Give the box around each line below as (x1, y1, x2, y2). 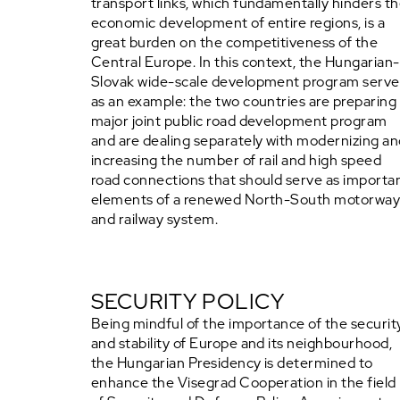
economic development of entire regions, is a (91, 13, 386, 32)
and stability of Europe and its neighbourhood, (91, 334, 393, 353)
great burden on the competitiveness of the (91, 33, 379, 52)
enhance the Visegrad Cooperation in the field (91, 373, 396, 392)
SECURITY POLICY (91, 287, 285, 315)
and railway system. (91, 210, 219, 229)
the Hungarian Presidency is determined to (91, 354, 373, 372)
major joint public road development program (91, 112, 387, 130)
